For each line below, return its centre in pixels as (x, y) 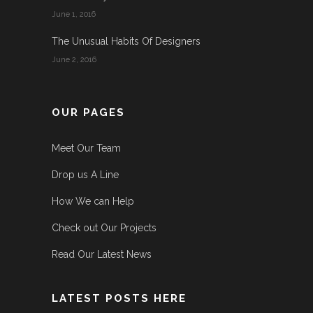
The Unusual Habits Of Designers (126, 41)
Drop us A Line (85, 175)
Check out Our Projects (104, 228)
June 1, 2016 (74, 14)
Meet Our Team (86, 148)
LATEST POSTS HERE (119, 298)
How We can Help (93, 201)
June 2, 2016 (74, 60)
